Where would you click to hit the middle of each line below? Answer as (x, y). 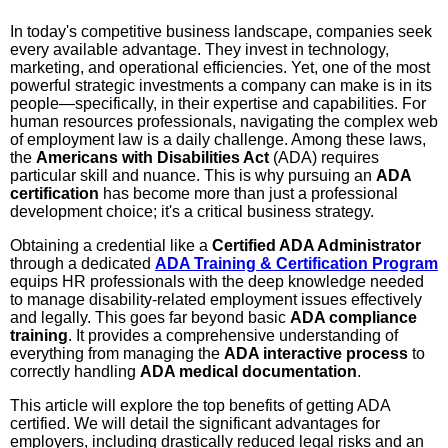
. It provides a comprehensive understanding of (233, 335)
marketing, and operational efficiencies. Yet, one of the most (220, 67)
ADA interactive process (316, 353)
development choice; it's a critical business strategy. (192, 211)
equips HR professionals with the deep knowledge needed (217, 281)
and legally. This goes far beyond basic (150, 317)
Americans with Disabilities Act (152, 157)
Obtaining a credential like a (111, 245)
